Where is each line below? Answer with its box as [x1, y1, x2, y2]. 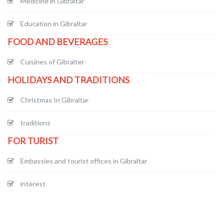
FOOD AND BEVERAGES [7, 36, 108, 48]
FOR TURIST [7, 135, 58, 147]
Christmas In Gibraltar [20, 96, 89, 105]
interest [20, 179, 46, 188]
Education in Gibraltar [20, 19, 87, 28]
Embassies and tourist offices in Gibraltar [20, 157, 147, 166]
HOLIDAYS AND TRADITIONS [7, 74, 129, 86]
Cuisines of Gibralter [20, 57, 84, 66]
